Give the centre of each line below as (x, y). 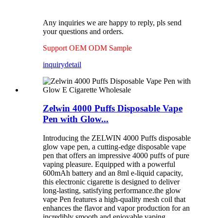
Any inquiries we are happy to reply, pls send (112, 22)
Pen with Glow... (76, 119)
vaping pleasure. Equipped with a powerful (109, 164)
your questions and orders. (83, 31)
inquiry (54, 64)
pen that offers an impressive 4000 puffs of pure (116, 156)
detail (73, 64)
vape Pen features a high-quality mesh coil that (114, 200)
